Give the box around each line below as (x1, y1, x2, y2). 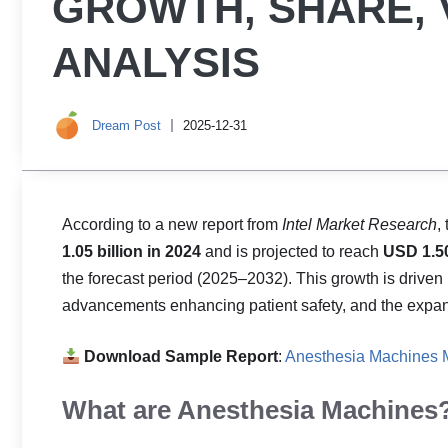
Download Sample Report (84, 348, 279, 365)
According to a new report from (62, 216, 282, 233)
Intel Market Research (282, 216, 437, 233)
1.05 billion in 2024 (62, 243, 201, 260)
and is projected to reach (201, 243, 383, 260)
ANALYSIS (52, 39, 260, 86)
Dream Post (92, 117, 161, 133)
